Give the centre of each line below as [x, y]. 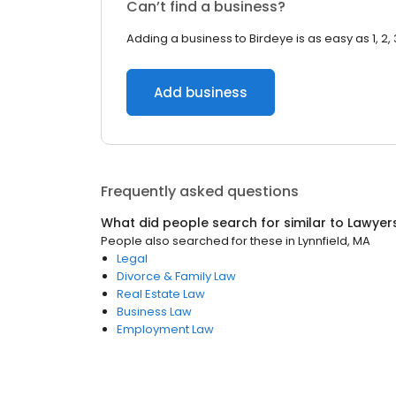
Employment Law [165, 329]
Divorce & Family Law [176, 276]
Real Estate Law [161, 294]
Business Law [154, 312]
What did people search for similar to [224, 223]
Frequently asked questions [200, 191]
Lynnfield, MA [334, 241]
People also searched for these [192, 241]
